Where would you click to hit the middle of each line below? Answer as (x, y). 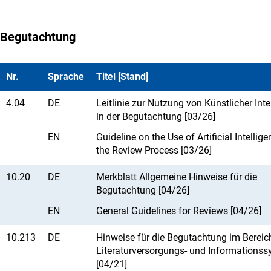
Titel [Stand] (122, 76)
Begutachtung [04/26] (143, 190)
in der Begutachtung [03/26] (156, 116)
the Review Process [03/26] (154, 150)
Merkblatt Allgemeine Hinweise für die (177, 177)
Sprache (66, 76)
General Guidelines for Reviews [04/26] (179, 211)
